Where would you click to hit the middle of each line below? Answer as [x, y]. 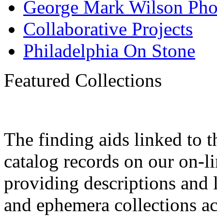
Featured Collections [83, 80]
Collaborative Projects [108, 29]
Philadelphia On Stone [109, 51]
